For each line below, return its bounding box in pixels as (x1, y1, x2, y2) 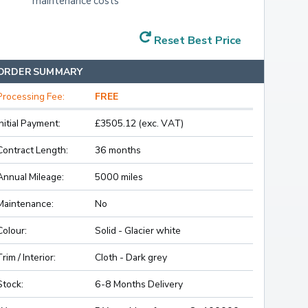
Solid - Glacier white (94, 224, 181, 236)
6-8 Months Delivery (94, 278, 184, 290)
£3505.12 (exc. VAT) (94, 117, 184, 129)
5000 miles (94, 170, 144, 183)
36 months (94, 144, 142, 156)
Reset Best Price (153, 33, 241, 47)
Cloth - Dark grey (94, 251, 168, 263)
